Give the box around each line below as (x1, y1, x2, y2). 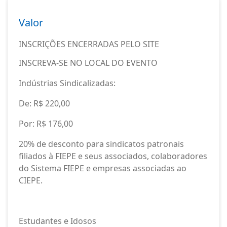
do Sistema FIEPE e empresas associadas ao (19, 163, 186, 174)
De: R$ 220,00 (19, 98, 70, 109)
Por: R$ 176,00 (19, 118, 73, 129)
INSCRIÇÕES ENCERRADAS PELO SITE (19, 39, 159, 50)
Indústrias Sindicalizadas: (19, 78, 116, 89)
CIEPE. (19, 175, 43, 186)
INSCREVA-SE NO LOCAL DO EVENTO (19, 57, 158, 68)
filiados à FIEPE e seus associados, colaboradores (19, 150, 207, 162)
